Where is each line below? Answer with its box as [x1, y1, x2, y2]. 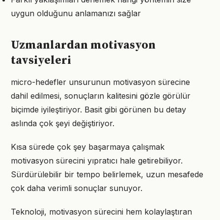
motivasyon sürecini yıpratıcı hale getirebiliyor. [11, 156, 183, 165]
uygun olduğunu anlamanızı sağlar [11, 8, 141, 18]
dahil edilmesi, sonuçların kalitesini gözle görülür [11, 91, 191, 101]
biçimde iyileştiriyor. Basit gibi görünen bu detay [11, 105, 186, 114]
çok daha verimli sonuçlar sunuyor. [11, 183, 142, 193]
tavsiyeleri [11, 53, 71, 68]
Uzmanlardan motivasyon [11, 38, 156, 53]
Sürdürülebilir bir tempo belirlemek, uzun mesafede [11, 169, 203, 179]
